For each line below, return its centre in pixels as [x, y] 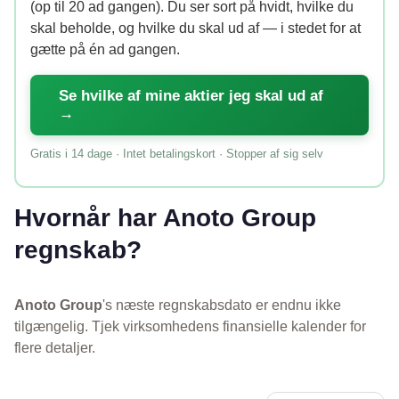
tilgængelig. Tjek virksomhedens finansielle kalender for [190, 326]
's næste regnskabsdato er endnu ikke [222, 305]
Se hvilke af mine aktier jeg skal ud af [191, 95]
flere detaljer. [55, 347]
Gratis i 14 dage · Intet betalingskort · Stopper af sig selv [177, 153]
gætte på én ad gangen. [105, 49]
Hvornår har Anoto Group [165, 217]
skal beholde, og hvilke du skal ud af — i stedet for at [195, 28]
